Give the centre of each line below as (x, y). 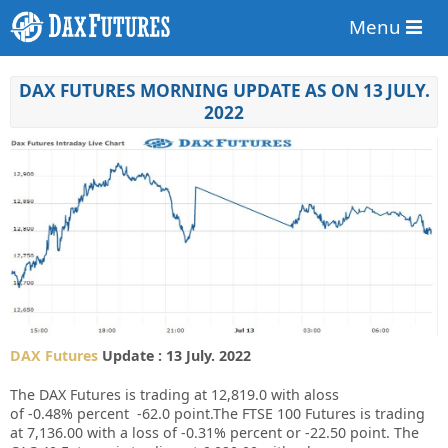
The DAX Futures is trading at (108, 394)
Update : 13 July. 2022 (174, 355)
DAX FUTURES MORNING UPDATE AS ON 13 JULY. (224, 91)
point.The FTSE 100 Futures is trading (299, 413)
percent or (265, 432)
